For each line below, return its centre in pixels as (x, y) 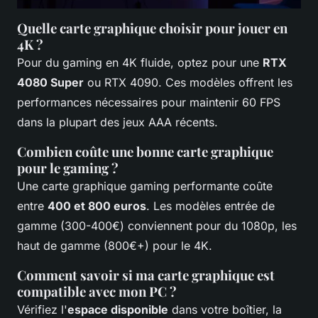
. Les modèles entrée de (210, 205)
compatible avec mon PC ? (97, 291)
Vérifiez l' (42, 309)
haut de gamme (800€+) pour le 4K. (115, 245)
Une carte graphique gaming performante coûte (145, 186)
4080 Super (50, 82)
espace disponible (118, 309)
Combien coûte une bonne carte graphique (145, 151)
